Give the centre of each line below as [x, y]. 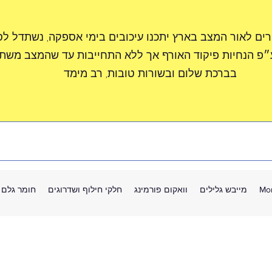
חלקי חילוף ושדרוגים [85, 189]
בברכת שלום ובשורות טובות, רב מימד [150, 73]
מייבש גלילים [223, 189]
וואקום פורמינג [161, 189]
